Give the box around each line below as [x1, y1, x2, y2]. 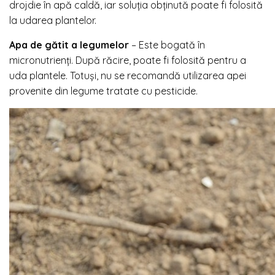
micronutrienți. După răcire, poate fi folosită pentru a [9, 53, 246, 66]
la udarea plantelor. [9, 14, 96, 26]
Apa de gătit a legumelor [9, 38, 129, 51]
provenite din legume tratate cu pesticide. [9, 84, 198, 97]
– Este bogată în [129, 38, 205, 51]
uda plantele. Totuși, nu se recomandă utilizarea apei [9, 69, 246, 82]
